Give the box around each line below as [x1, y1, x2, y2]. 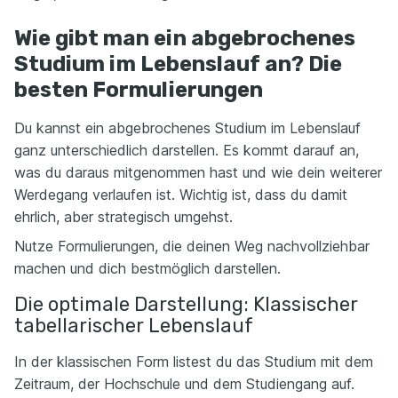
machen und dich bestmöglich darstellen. [14, 259, 281, 277]
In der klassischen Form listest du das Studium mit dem [14, 353, 373, 370]
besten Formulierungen [14, 77, 263, 102]
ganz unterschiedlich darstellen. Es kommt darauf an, [14, 141, 359, 159]
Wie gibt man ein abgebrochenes [14, 26, 355, 51]
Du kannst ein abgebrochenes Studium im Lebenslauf [14, 119, 361, 137]
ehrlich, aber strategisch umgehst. [14, 208, 233, 226]
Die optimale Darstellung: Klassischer [14, 292, 358, 316]
